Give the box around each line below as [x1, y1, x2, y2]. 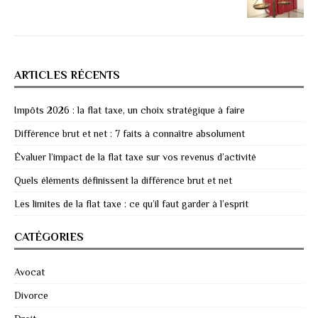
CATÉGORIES [14, 231, 84, 244]
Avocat [14, 266, 45, 278]
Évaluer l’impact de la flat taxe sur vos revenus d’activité [14, 151, 256, 163]
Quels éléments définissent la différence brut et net [14, 175, 232, 187]
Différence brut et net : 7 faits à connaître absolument [14, 128, 245, 140]
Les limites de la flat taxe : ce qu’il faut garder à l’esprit [14, 198, 248, 210]
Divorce [14, 290, 48, 302]
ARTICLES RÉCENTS [14, 69, 120, 82]
